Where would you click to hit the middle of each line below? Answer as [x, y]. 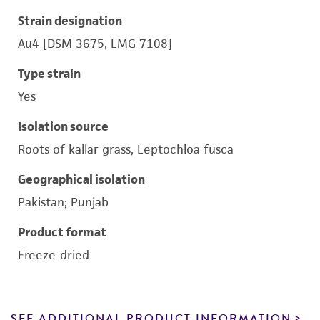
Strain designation [70, 21]
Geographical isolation [81, 179]
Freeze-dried [54, 255]
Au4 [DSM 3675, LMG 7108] [95, 44]
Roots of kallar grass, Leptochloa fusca [126, 149]
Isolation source [63, 126]
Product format [62, 232]
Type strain [49, 74]
